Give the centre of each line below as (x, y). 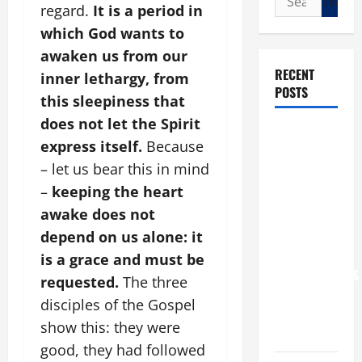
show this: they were (110, 327)
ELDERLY (296, 315)
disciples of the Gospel (118, 305)
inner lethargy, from (115, 78)
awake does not (98, 214)
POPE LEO (299, 133)
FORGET (294, 194)
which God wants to (112, 33)
